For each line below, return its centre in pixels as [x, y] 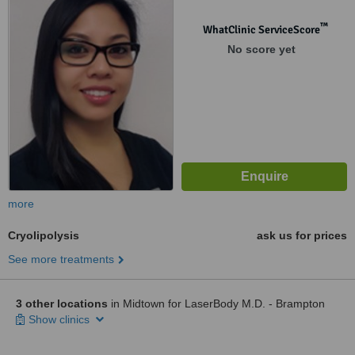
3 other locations [62, 303]
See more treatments [61, 259]
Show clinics [61, 319]
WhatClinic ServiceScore [261, 30]
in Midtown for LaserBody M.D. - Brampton [216, 303]
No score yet [261, 49]
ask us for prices [302, 235]
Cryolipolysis [44, 235]
